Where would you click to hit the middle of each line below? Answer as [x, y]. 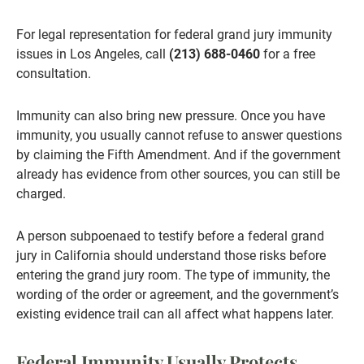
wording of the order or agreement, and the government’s [178, 295]
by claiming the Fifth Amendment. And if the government [178, 155]
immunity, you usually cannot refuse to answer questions [179, 136]
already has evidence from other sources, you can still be [178, 175]
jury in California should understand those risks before [171, 256]
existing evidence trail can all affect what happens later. [175, 314]
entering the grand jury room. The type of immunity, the [173, 275]
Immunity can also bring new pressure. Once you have [171, 116]
